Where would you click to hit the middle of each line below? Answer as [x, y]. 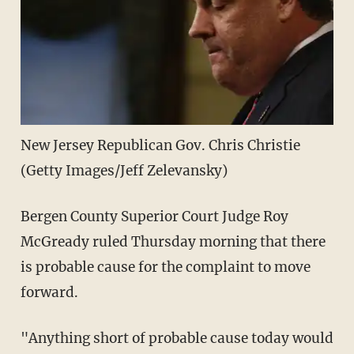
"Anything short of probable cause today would [177, 338]
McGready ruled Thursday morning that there [173, 241]
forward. [49, 292]
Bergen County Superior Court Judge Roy [154, 216]
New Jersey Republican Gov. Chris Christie [160, 145]
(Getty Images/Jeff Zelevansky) [124, 170]
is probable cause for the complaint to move [165, 267]
